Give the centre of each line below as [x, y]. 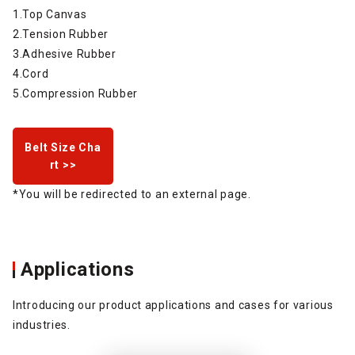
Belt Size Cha [63, 147]
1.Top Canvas [56, 14]
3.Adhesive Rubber [71, 53]
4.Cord [36, 73]
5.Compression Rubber [75, 93]
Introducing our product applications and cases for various [173, 305]
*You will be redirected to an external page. [134, 194]
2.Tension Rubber [67, 34]
